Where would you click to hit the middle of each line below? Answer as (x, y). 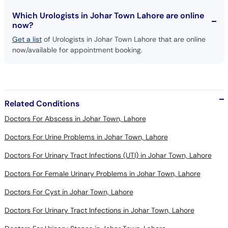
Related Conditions (42, 103)
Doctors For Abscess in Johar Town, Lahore (75, 118)
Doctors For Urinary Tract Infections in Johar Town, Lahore (99, 210)
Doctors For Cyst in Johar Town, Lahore (69, 192)
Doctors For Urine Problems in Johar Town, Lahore (86, 137)
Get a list (27, 39)
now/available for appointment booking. (77, 50)
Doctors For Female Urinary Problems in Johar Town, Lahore (102, 173)
